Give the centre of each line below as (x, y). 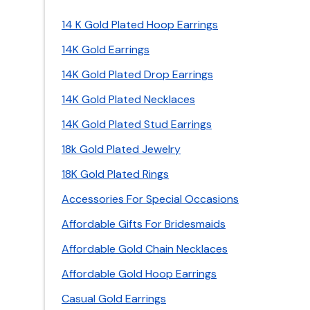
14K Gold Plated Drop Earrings (137, 74)
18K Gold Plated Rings (115, 174)
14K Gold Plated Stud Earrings (137, 124)
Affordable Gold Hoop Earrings (139, 274)
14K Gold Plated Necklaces (128, 99)
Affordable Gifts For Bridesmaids (144, 224)
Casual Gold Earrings (114, 299)
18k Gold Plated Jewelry (121, 149)
